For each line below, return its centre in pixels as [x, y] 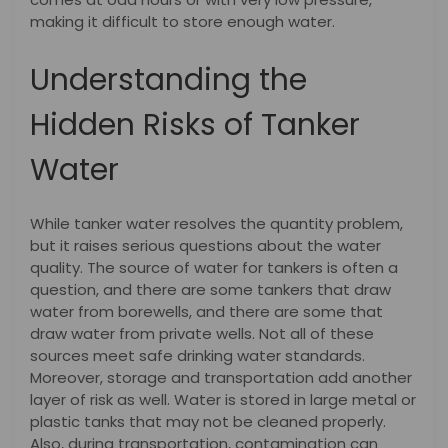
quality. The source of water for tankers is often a [214, 267]
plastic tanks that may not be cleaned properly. [208, 421]
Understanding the [168, 79]
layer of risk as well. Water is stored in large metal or [223, 399]
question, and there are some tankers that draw [210, 289]
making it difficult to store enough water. [184, 22]
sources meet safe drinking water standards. [197, 355]
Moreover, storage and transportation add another [221, 377]
